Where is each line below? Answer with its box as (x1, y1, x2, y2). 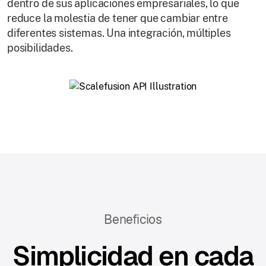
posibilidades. (7, 42, 73, 54)
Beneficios (104, 211, 162, 227)
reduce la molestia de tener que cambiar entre (7, 12, 228, 24)
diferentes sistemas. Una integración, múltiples (7, 27, 231, 39)
